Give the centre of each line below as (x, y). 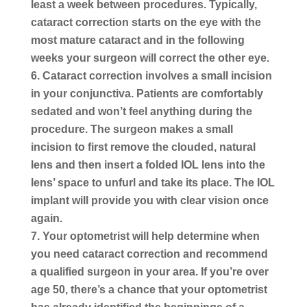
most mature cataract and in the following (137, 40)
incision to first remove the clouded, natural (143, 147)
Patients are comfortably (198, 93)
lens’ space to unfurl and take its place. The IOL (152, 182)
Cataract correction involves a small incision (157, 75)
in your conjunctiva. (82, 93)
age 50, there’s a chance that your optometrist (149, 289)
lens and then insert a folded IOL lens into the (148, 164)
